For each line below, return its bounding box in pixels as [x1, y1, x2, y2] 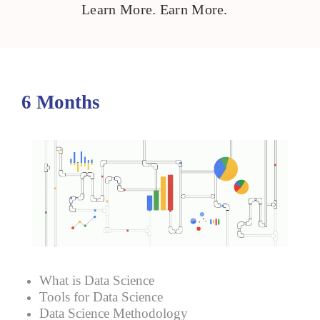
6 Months [21, 91, 100, 113]
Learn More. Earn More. [81, 1, 228, 17]
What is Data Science [39, 273, 154, 289]
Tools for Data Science [39, 289, 163, 305]
